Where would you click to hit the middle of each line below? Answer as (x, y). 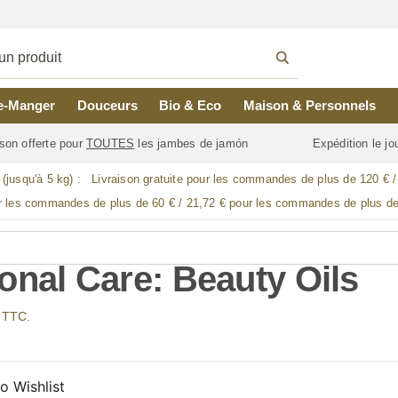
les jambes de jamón (193, 144)
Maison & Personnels (310, 105)
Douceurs (107, 105)
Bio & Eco (191, 105)
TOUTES (111, 144)
